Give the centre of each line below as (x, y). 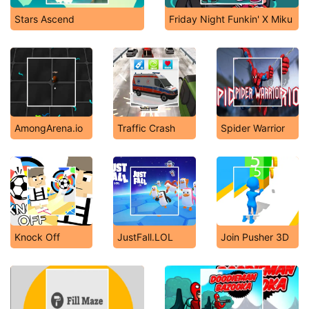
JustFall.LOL (146, 237)
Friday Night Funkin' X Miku (231, 19)
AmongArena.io (49, 128)
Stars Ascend (44, 19)
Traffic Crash (147, 128)
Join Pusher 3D (255, 237)
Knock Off (37, 237)
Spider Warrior (252, 128)
